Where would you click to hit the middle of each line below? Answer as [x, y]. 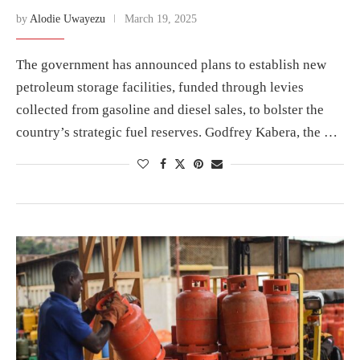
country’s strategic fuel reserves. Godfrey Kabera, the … [177, 132]
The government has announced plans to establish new [171, 64]
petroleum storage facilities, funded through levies [160, 87]
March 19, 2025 [161, 18]
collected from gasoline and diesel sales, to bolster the [170, 109]
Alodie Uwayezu [67, 18]
